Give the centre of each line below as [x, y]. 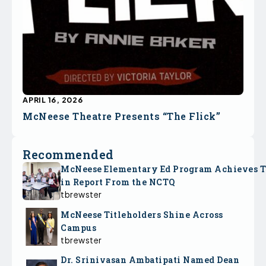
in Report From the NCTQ [118, 182]
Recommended [68, 154]
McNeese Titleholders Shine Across [142, 214]
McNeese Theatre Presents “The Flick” [121, 116]
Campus [80, 227]
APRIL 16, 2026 [53, 99]
